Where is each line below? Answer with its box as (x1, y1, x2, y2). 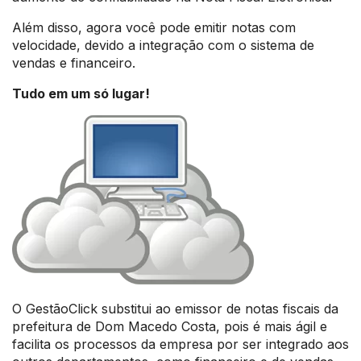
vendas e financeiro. (12, 55, 135, 71)
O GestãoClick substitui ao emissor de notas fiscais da (12, 301, 338, 317)
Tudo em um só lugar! (12, 85, 150, 102)
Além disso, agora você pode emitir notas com (12, 19, 296, 35)
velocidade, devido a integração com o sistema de (12, 37, 314, 53)
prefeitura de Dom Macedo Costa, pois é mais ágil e (12, 318, 327, 334)
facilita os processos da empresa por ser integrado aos (12, 336, 349, 352)
